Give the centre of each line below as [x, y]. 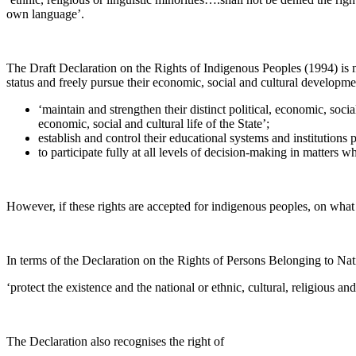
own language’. [45, 14]
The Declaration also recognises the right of [115, 341]
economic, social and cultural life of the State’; [154, 123]
